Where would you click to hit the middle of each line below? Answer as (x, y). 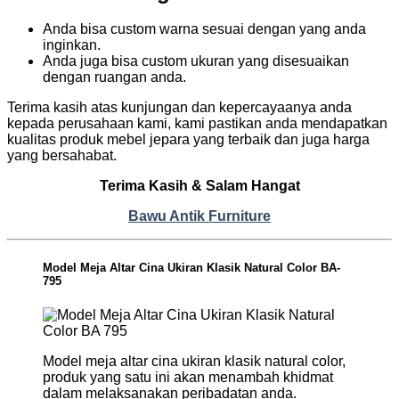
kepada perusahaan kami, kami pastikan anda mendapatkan (197, 124)
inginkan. (72, 45)
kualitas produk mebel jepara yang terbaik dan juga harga (188, 140)
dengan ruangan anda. (114, 77)
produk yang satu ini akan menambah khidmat (188, 377)
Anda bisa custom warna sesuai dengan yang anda (204, 29)
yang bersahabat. (62, 156)
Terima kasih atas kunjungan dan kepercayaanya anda (179, 108)
